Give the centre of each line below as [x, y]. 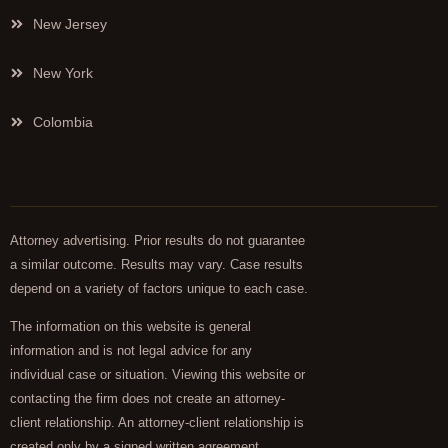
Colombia [62, 122]
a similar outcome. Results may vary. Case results [156, 265]
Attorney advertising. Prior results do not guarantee [157, 241]
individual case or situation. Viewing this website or [157, 375]
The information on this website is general [130, 327]
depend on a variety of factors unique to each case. [159, 289]
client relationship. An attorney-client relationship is [157, 423]
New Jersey [69, 24]
